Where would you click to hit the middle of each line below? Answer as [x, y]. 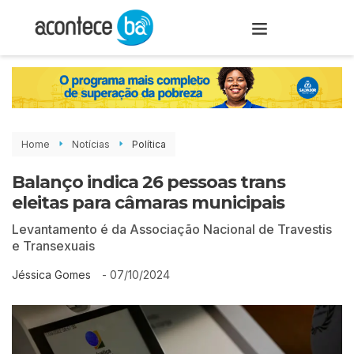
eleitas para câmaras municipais [148, 202]
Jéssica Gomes [51, 275]
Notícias [91, 144]
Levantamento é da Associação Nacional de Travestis [172, 229]
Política [149, 144]
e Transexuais [53, 245]
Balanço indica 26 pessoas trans [149, 182]
